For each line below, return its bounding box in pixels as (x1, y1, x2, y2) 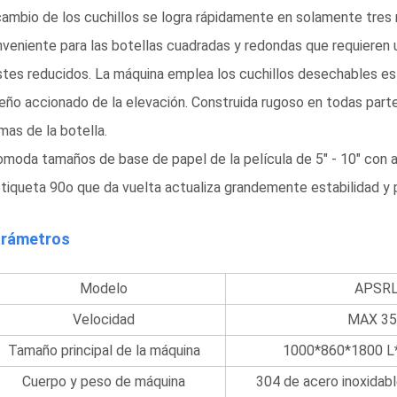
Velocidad (73, 311, 136, 328)
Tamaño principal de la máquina (7, 342, 200, 359)
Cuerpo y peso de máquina (22, 373, 186, 390)
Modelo (80, 280, 128, 297)
